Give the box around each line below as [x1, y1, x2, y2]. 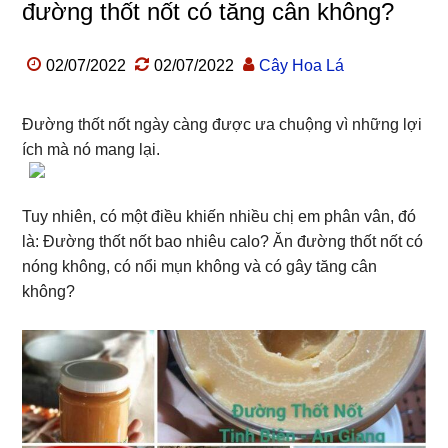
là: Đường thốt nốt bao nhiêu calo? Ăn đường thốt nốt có [22, 233, 424, 250]
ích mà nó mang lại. [22, 141, 161, 158]
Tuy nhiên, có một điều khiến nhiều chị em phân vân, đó [22, 208, 417, 225]
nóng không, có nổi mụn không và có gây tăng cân [22, 258, 378, 275]
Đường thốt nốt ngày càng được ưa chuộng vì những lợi [22, 116, 423, 133]
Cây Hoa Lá [259, 57, 345, 74]
